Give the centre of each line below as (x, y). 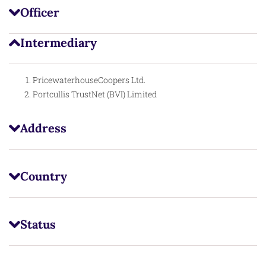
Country (43, 176)
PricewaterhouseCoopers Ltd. (89, 80)
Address (43, 128)
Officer (39, 12)
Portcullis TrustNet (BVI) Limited (95, 94)
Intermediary (58, 42)
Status (38, 224)
